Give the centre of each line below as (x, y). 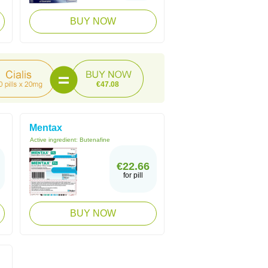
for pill (133, 175)
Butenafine (95, 140)
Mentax (46, 128)
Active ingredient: (55, 140)
